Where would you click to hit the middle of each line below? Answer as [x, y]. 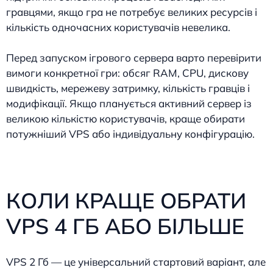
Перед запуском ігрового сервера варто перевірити [134, 58]
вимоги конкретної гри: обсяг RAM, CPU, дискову [127, 73]
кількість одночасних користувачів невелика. [118, 27]
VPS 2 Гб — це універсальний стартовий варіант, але [136, 261]
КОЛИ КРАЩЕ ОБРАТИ [126, 200]
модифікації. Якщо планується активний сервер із [129, 104]
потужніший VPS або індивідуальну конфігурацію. [130, 134]
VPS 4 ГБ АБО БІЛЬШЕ [125, 226]
